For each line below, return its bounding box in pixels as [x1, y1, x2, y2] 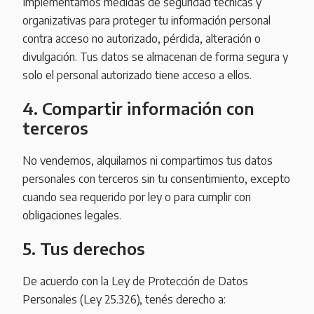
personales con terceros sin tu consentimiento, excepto [22, 172, 290, 186]
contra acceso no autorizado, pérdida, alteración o [22, 32, 261, 46]
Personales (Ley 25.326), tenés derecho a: [22, 292, 226, 306]
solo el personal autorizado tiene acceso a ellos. [22, 68, 252, 83]
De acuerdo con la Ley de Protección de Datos [22, 273, 248, 288]
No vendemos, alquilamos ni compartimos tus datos [22, 153, 273, 168]
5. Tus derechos [22, 237, 145, 259]
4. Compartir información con [22, 97, 254, 119]
